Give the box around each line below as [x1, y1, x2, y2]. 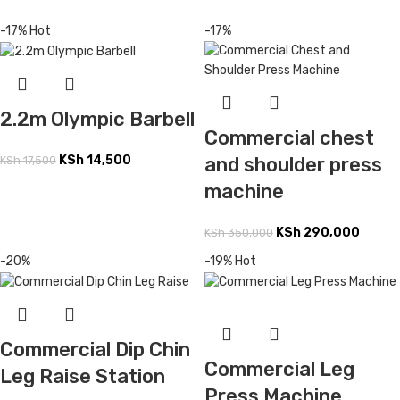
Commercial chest [204, 126, 374, 151]
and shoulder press [204, 153, 382, 178]
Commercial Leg [204, 356, 354, 381]
